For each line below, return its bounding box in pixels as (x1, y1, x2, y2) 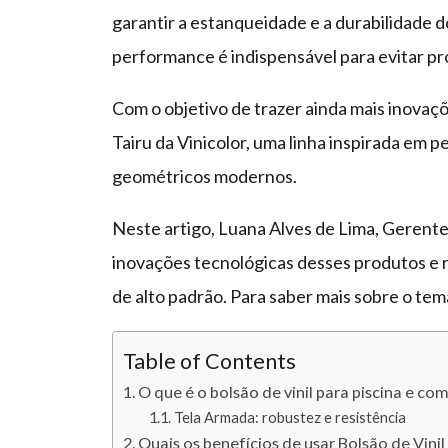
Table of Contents (123, 348, 296, 375)
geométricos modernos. (112, 165, 300, 188)
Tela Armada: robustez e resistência (173, 409, 406, 427)
